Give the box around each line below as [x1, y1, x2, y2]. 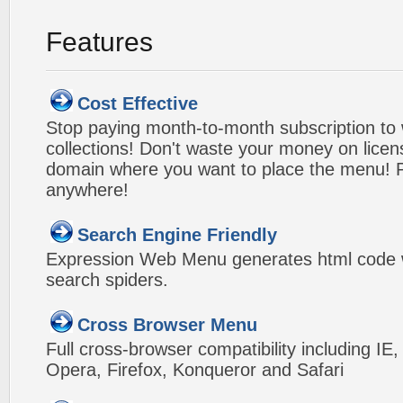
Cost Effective [77, 94, 198, 113]
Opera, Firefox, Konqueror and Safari [46, 360, 344, 380]
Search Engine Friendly [77, 225, 277, 245]
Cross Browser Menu [77, 315, 257, 335]
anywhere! [46, 180, 129, 200]
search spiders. [46, 270, 168, 290]
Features [46, 27, 153, 57]
